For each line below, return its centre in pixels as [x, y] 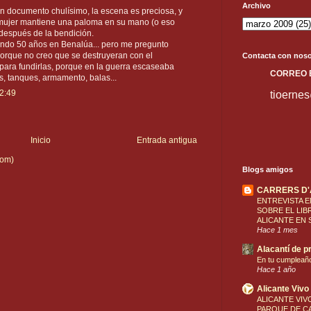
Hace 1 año [276, 269]
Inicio [41, 141]
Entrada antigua [167, 141]
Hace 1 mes [277, 229]
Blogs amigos [268, 169]
